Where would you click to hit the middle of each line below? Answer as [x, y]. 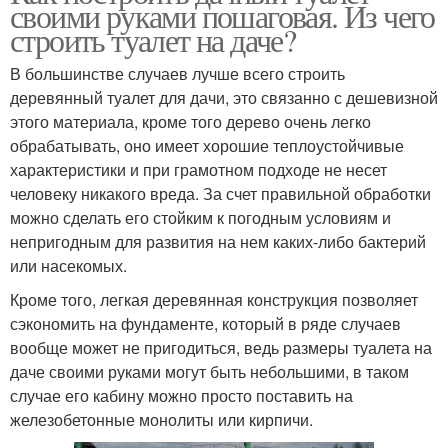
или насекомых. [68, 265]
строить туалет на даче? [153, 39]
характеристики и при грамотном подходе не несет [198, 169]
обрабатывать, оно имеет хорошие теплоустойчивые [207, 145]
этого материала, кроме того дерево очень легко [190, 121]
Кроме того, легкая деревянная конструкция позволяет [214, 299]
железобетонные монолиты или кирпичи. [161, 419]
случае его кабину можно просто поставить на [181, 395]
